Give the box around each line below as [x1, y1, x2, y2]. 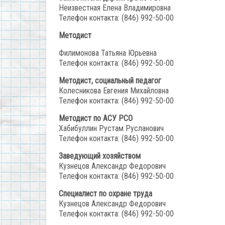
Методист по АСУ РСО [59, 114, 133, 123]
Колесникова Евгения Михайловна [59, 86, 169, 95]
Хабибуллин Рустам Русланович [59, 124, 164, 133]
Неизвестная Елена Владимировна [59, 3, 171, 13]
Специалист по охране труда [59, 189, 152, 198]
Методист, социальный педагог [59, 76, 161, 85]
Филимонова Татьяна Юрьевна [59, 48, 157, 58]
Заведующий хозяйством [59, 151, 141, 161]
